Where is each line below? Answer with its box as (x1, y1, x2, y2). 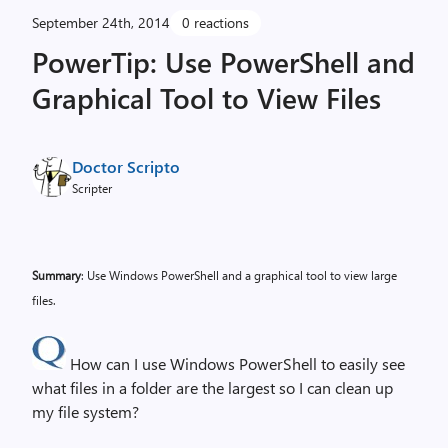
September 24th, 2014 (32, 13, 170, 32)
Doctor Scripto (72, 156, 180, 177)
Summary (32, 267, 81, 283)
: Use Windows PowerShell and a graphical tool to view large (81, 267, 397, 283)
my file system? (32, 401, 139, 422)
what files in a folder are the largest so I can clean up (32, 377, 393, 398)
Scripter (72, 180, 112, 196)
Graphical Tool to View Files (32, 79, 381, 116)
